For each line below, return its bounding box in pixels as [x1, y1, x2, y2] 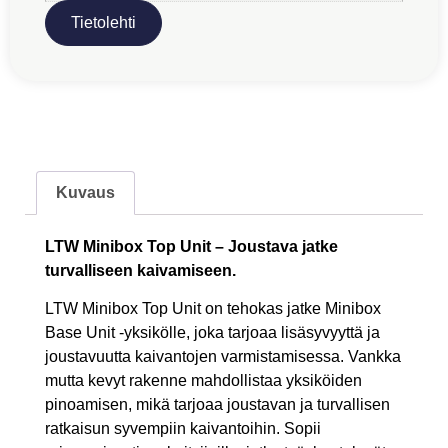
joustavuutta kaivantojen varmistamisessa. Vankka [45, 348, 401, 366]
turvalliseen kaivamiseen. [45, 261, 236, 279]
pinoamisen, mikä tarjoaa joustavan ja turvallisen [45, 396, 390, 414]
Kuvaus [56, 183, 116, 201]
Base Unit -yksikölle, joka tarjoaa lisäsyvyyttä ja [45, 324, 380, 342]
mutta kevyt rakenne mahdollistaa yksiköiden [45, 372, 362, 390]
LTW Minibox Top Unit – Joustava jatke [45, 237, 338, 255]
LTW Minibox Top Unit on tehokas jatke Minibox [45, 300, 381, 318]
